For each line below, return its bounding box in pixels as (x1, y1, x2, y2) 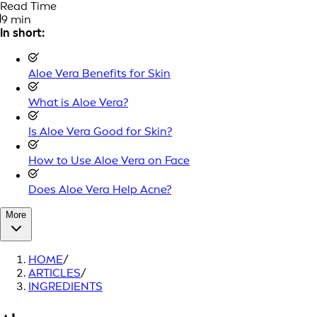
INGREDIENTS (28, 279, 103, 293)
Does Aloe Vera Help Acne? (28, 183, 171, 196)
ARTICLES (28, 266, 81, 279)
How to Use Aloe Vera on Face (28, 154, 190, 167)
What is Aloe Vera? (28, 96, 128, 109)
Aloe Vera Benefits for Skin (28, 67, 171, 80)
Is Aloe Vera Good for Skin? (28, 125, 172, 138)
